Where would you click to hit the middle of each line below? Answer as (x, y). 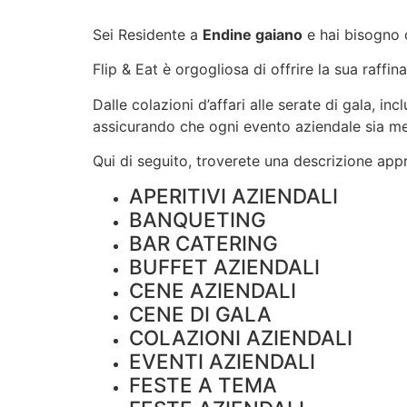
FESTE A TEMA (203, 385)
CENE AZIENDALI (213, 291)
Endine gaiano (253, 34)
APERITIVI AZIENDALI (233, 196)
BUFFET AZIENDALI (224, 267)
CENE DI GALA (200, 314)
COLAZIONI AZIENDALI (241, 338)
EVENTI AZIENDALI (222, 362)
